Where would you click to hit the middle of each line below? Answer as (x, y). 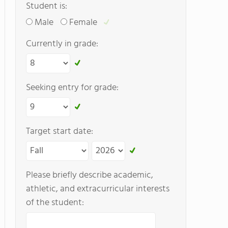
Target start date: (60, 132)
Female (83, 23)
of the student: (55, 203)
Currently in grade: (62, 44)
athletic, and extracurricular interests (98, 189)
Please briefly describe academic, (90, 175)
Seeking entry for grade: (72, 88)
